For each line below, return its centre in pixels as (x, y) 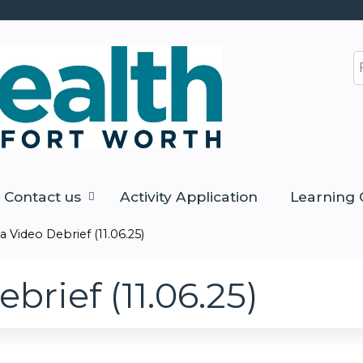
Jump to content (181, 9)
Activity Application (189, 197)
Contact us (43, 197)
